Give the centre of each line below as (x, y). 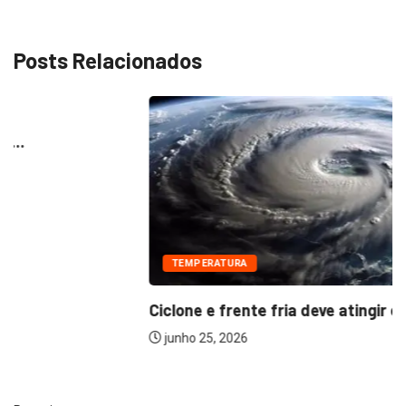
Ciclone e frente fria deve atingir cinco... (161, 309)
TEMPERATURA (74, 263)
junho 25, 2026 (69, 338)
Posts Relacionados (108, 60)
